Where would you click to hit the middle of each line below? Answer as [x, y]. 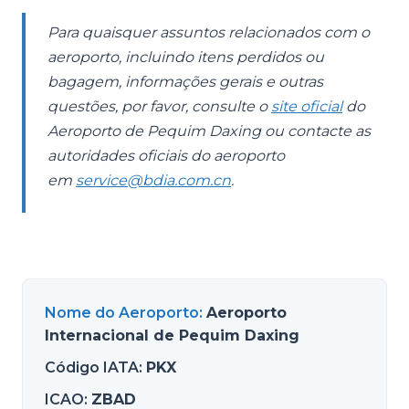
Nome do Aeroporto [122, 313]
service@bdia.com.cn [153, 180]
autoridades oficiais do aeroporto [166, 156]
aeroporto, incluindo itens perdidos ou [186, 57]
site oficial [307, 106]
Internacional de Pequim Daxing [172, 336]
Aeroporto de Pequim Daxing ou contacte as [209, 131]
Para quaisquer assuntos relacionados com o [209, 32]
